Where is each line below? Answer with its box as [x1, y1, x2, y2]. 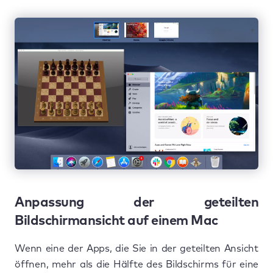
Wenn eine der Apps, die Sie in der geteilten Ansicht [15, 244, 258, 253]
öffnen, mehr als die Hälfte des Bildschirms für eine [15, 260, 258, 269]
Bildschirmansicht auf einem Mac [15, 214, 218, 228]
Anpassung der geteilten [15, 196, 258, 210]
